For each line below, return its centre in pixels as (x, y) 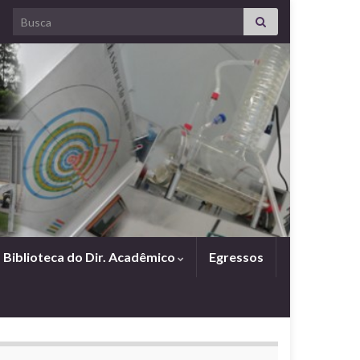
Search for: (42, 16)
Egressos (236, 257)
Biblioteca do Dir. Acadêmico (90, 257)
